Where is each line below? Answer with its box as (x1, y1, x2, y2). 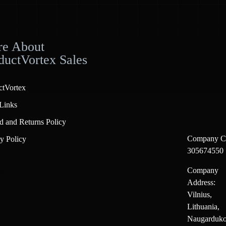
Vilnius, (187, 190, 212, 199)
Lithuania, (187, 202, 220, 211)
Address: (187, 178, 216, 187)
